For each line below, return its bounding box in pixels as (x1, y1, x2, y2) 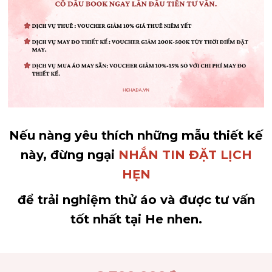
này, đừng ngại (20, 147, 118, 162)
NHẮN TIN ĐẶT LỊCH (118, 147, 252, 162)
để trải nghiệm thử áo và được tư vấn (17, 192, 255, 207)
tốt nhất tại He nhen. (70, 211, 202, 226)
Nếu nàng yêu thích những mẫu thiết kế (9, 127, 263, 143)
